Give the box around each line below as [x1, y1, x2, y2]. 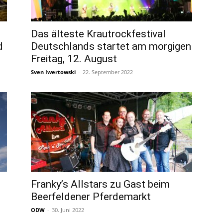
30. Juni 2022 [52, 206, 84, 214]
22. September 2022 [83, 68, 133, 76]
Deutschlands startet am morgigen [31, 40, 191, 52]
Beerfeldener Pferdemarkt [31, 191, 151, 203]
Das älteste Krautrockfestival [31, 28, 166, 40]
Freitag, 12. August [31, 53, 117, 65]
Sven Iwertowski [31, 68, 76, 76]
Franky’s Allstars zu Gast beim [31, 178, 170, 190]
